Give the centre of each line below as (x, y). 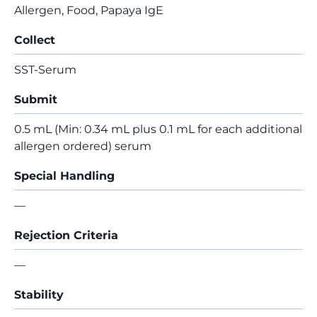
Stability (39, 295)
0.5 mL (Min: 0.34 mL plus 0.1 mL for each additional (158, 129)
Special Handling (64, 176)
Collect (35, 40)
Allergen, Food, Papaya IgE (89, 10)
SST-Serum (45, 70)
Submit (36, 99)
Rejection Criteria (66, 235)
